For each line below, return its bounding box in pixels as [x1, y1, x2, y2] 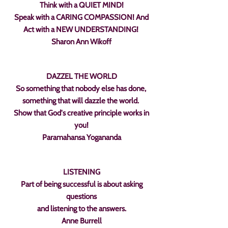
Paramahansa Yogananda [42, 133, 121, 142]
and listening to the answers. [35, 204, 128, 213]
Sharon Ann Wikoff [51, 37, 111, 46]
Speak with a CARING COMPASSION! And [14, 13, 149, 22]
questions [66, 192, 97, 201]
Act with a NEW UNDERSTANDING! [23, 25, 140, 34]
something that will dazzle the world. [22, 96, 140, 105]
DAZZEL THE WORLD [46, 72, 117, 81]
